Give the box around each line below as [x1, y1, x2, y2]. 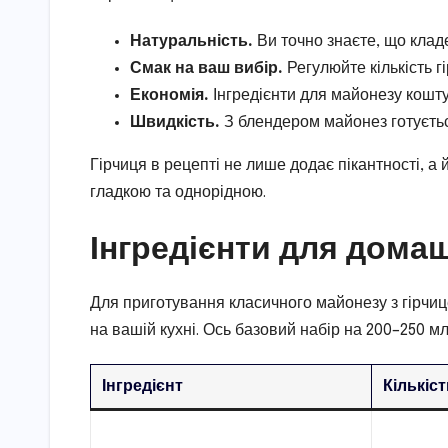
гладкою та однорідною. [90, 184, 266, 202]
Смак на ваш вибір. [130, 60, 283, 78]
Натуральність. [130, 33, 253, 51]
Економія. [130, 87, 209, 105]
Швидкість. [130, 114, 220, 132]
